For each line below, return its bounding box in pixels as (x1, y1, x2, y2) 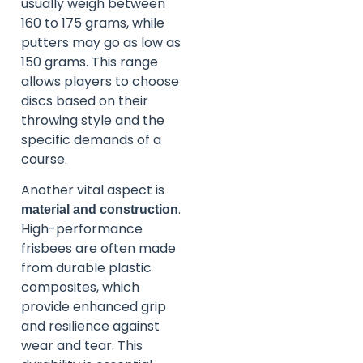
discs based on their (21, 91, 148, 110)
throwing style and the (21, 110, 164, 130)
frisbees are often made (21, 239, 176, 258)
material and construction (21, 203, 178, 217)
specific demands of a (21, 130, 161, 149)
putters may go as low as (21, 32, 181, 52)
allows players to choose (21, 71, 179, 91)
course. (21, 149, 67, 169)
